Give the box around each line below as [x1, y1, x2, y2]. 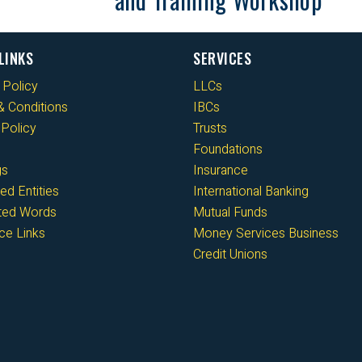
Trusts [193, 118, 227, 138]
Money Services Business [193, 223, 339, 243]
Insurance [193, 160, 248, 180]
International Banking [193, 181, 309, 201]
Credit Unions [193, 244, 267, 264]
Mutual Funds [193, 202, 267, 222]
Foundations [193, 139, 263, 159]
